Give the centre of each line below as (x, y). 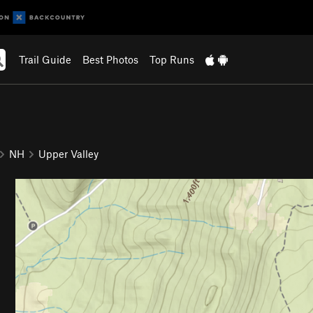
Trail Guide (45, 59)
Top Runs (172, 59)
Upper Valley (68, 153)
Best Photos (110, 59)
